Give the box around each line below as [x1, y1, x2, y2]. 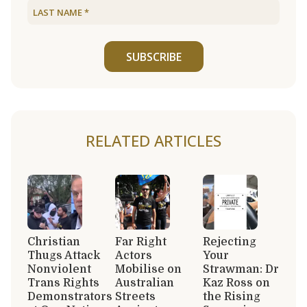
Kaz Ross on [203, 276, 270, 289]
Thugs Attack [27, 249, 100, 262]
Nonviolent [27, 262, 91, 275]
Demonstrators [27, 290, 112, 303]
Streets [115, 290, 156, 303]
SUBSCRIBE [125, 49, 182, 64]
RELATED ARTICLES [86, 130, 221, 151]
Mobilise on [115, 262, 182, 275]
